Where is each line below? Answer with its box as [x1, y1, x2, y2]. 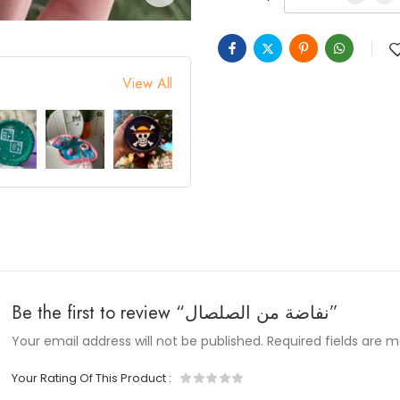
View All [122, 73, 172, 94]
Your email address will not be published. [12, 332, 264, 351]
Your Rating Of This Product [12, 370, 170, 387]
